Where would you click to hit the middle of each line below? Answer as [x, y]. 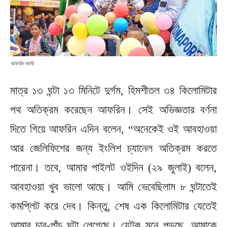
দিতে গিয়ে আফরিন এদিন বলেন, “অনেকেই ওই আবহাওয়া [113, 129]
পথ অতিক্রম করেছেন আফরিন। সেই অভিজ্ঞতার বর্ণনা [113, 109]
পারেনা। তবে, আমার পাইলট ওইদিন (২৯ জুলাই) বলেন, [113, 167]
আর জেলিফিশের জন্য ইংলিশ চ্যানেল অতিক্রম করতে [113, 148]
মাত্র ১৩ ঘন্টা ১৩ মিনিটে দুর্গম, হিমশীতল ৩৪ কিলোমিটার [113, 90]
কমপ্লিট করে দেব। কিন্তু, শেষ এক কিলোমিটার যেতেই [113, 206]
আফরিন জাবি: [22, 63]
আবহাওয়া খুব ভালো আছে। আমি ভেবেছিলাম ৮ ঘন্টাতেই [113, 186]
